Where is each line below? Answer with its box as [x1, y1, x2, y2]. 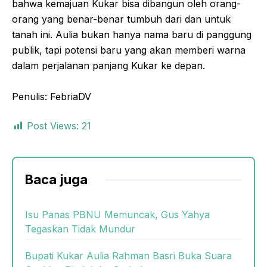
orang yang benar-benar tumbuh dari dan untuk [12, 13, 231, 25]
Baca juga [25, 172, 88, 187]
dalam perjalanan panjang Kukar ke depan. [12, 60, 205, 72]
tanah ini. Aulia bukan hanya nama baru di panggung [12, 29, 252, 41]
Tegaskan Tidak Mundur [25, 223, 135, 235]
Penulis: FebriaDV [12, 91, 91, 103]
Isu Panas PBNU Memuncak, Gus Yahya [25, 209, 210, 221]
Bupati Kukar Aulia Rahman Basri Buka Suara [25, 250, 232, 262]
